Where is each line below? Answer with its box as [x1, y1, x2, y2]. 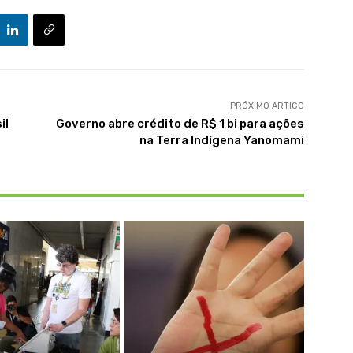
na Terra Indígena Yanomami [139, 133, 304, 148]
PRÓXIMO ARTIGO [229, 101, 304, 112]
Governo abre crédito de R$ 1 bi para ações [55, 117, 304, 132]
